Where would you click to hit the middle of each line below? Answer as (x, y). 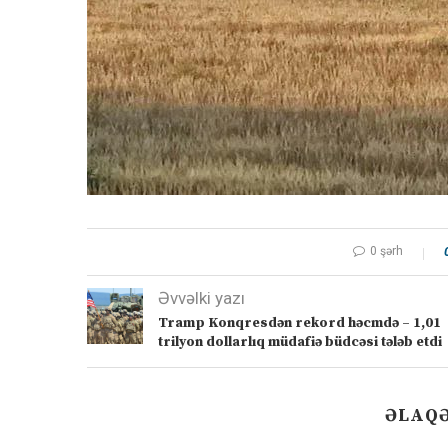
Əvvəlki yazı (201, 298)
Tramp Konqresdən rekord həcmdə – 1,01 (299, 323)
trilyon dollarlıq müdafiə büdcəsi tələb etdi (300, 342)
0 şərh (386, 251)
